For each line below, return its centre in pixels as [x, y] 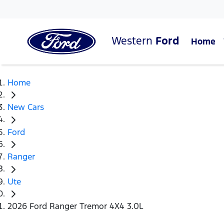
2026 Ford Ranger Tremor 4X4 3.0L [75, 206]
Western [133, 40]
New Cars [26, 107]
